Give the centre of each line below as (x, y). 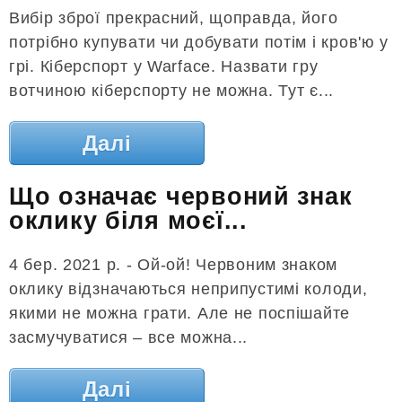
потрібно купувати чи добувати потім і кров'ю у (199, 43)
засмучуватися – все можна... (129, 338)
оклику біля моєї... (128, 221)
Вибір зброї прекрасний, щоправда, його (174, 18)
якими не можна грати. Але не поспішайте (180, 314)
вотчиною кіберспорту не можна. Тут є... (172, 91)
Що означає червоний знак (181, 197)
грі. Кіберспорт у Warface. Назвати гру (164, 67)
